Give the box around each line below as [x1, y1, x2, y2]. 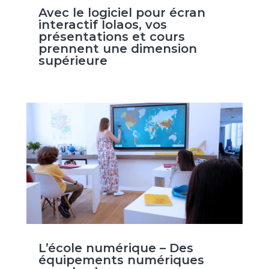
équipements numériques [38, 253, 204, 268]
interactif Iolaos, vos [38, 17, 167, 32]
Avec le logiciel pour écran [38, 5, 205, 20]
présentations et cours [38, 29, 185, 44]
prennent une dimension [38, 41, 197, 56]
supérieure [38, 53, 107, 68]
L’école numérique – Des [38, 241, 193, 256]
